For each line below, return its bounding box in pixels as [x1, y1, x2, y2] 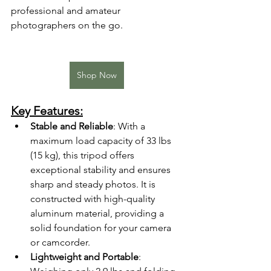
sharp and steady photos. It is [30, 178, 158, 191]
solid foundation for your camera [30, 222, 174, 234]
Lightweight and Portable [30, 251, 139, 263]
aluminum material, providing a [30, 207, 166, 220]
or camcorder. [30, 237, 90, 249]
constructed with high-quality [30, 193, 157, 205]
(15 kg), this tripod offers [30, 149, 137, 162]
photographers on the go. [11, 19, 123, 31]
